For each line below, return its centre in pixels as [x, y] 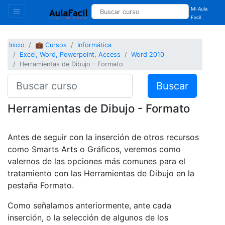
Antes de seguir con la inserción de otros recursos [103, 137]
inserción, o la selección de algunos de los [88, 217]
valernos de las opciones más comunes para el [96, 161]
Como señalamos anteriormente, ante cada [89, 205]
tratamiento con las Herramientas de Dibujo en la [101, 173]
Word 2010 [148, 55]
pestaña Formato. [41, 185]
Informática [95, 45]
